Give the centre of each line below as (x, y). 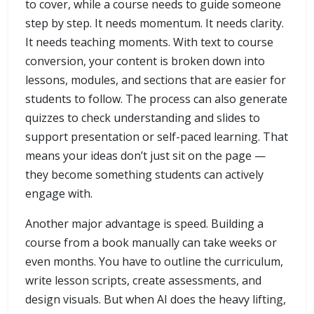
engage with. (59, 194)
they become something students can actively (144, 175)
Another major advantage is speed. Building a (144, 224)
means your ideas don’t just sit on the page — (145, 156)
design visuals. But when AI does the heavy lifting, (156, 300)
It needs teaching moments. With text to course (149, 42)
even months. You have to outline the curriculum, (154, 262)
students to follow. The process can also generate (156, 99)
